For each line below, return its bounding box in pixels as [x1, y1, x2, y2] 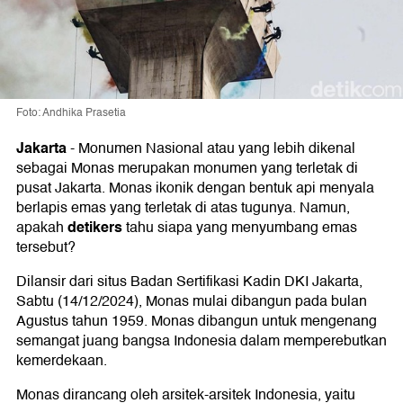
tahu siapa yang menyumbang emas [122, 215, 357, 239]
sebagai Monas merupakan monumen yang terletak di [16, 156, 358, 180]
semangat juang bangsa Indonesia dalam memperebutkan [16, 328, 387, 353]
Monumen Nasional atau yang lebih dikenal [78, 136, 355, 160]
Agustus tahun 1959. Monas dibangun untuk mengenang [16, 309, 377, 333]
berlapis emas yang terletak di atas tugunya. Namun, [16, 195, 350, 219]
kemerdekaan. [16, 348, 107, 372]
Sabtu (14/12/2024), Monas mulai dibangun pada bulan [16, 289, 367, 313]
